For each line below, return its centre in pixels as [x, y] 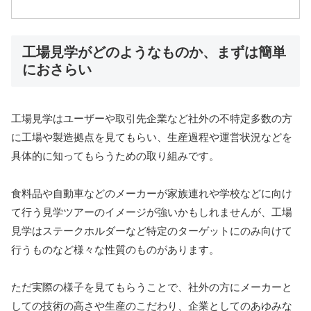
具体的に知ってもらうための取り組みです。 [115, 156]
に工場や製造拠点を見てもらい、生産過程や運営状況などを [152, 137]
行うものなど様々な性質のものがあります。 [115, 250]
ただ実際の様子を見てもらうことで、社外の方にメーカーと [152, 287]
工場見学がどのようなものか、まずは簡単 [154, 52]
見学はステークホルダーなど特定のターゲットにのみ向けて [152, 231]
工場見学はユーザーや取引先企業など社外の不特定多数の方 [152, 119]
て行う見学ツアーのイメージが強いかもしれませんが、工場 [152, 212]
